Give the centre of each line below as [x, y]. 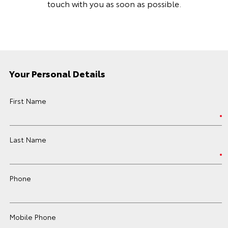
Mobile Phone [33, 217]
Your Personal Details [57, 73]
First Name [28, 101]
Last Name [28, 139]
